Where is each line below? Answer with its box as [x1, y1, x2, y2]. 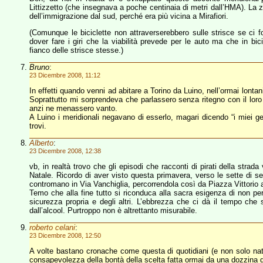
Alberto [29, 139, 53, 147]
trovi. [29, 122, 46, 130]
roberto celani [29, 223, 75, 232]
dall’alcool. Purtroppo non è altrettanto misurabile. [29, 206, 197, 215]
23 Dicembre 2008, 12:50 [29, 232, 101, 239]
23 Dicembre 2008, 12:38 [29, 147, 101, 154]
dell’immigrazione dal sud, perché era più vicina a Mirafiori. [29, 12, 228, 21]
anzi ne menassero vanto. [29, 104, 117, 113]
